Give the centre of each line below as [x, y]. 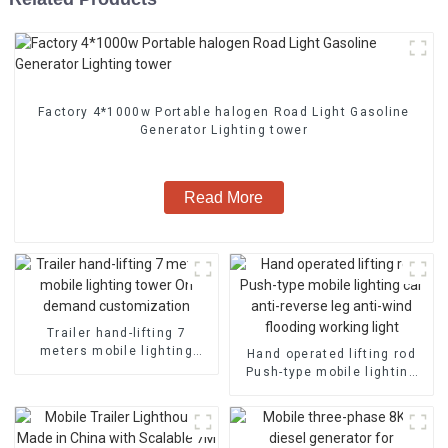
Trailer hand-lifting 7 [116, 332]
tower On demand [116, 368]
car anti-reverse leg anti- [331, 389]
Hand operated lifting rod [331, 353]
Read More [224, 197]
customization [116, 386]
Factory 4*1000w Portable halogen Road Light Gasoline [127, 111]
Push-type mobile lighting [331, 371]
